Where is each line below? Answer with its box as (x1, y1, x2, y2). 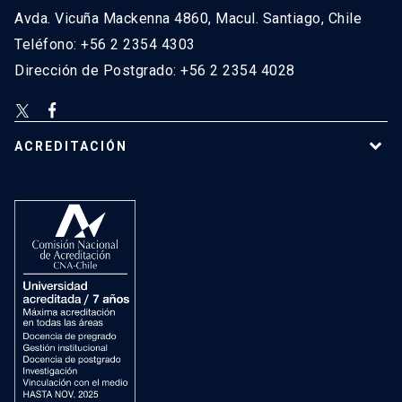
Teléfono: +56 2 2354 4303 (14, 35, 196, 53)
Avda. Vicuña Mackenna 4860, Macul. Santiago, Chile (14, 9, 362, 27)
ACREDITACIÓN (14, 138, 127, 153)
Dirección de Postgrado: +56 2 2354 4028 (14, 61, 295, 79)
